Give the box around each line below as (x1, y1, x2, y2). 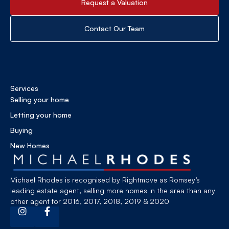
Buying (10, 126, 33, 135)
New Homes (10, 141, 50, 150)
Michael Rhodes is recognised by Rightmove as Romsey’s (10, 175, 200, 185)
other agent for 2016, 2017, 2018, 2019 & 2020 (10, 197, 169, 206)
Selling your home (10, 95, 69, 104)
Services (10, 84, 38, 93)
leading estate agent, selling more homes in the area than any (10, 186, 215, 195)
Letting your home (10, 110, 72, 120)
